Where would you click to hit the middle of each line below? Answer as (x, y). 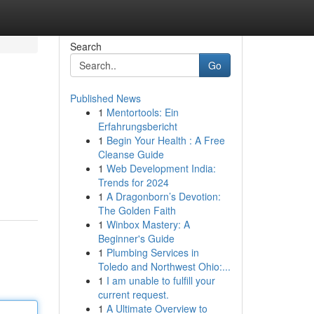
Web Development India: (161, 168)
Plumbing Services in (152, 252)
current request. (133, 294)
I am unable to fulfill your (161, 280)
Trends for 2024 (133, 182)
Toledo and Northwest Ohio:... (164, 266)
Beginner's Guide (136, 238)
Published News (105, 98)
